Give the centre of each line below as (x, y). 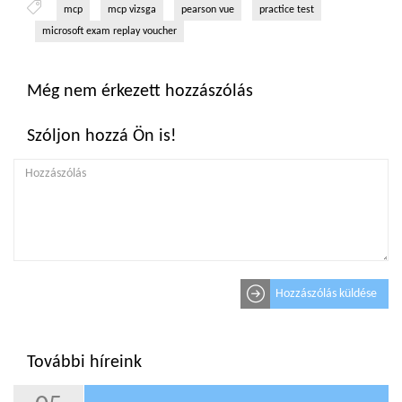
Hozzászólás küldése (326, 294)
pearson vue (208, 10)
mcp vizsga (132, 10)
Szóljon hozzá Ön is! (102, 137)
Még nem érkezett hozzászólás (140, 92)
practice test (287, 10)
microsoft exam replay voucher (109, 32)
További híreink (84, 363)
